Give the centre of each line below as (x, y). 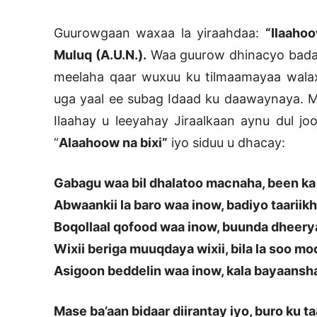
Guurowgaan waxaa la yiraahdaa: (160, 33)
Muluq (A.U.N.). (100, 55)
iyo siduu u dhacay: (226, 143)
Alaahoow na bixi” (113, 143)
